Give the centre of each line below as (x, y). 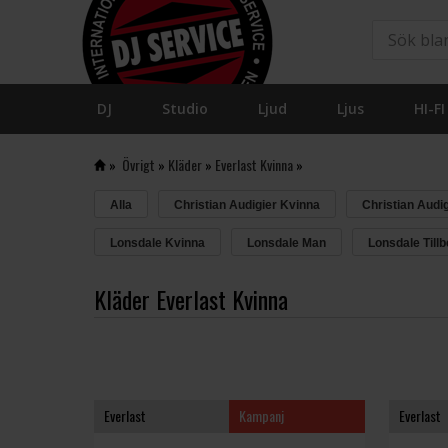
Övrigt (138, 164)
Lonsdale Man (286, 243)
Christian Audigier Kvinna (246, 205)
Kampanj (262, 415)
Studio (185, 108)
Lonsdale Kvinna (157, 243)
